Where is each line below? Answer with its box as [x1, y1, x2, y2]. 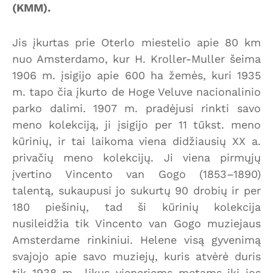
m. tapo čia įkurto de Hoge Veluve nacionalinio [12, 85, 261, 98]
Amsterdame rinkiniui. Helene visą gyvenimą [12, 233, 261, 246]
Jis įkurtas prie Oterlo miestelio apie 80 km [12, 35, 261, 49]
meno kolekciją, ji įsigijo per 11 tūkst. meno [12, 118, 261, 131]
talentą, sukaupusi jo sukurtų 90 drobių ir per [12, 183, 261, 197]
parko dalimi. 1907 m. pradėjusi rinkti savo [12, 101, 261, 115]
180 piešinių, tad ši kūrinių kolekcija [12, 200, 261, 213]
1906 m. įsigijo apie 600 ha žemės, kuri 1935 [12, 68, 261, 82]
